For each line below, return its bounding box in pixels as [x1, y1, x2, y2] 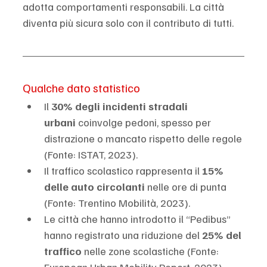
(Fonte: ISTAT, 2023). [44, 147, 138, 161]
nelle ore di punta [145, 179, 229, 193]
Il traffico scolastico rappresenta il [44, 163, 202, 177]
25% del [202, 228, 244, 241]
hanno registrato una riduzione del [44, 228, 202, 241]
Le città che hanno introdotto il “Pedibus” [44, 212, 233, 225]
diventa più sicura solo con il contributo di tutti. [23, 15, 234, 29]
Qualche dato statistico [23, 79, 140, 95]
